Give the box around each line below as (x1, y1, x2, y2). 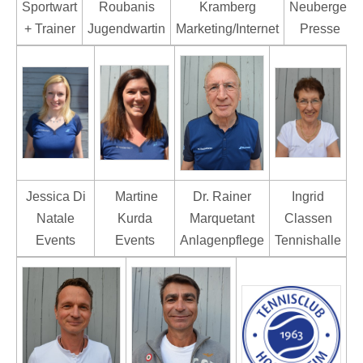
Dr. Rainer (193, 189, 251, 203)
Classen (284, 211, 332, 225)
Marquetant (190, 211, 254, 225)
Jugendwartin (88, 21, 165, 36)
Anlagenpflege (180, 233, 264, 247)
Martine (111, 189, 158, 203)
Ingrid (292, 189, 324, 203)
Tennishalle (275, 233, 341, 247)
